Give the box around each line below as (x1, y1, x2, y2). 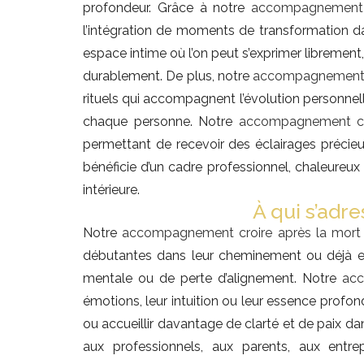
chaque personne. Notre (83, 114, 239, 130)
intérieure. (83, 182, 140, 198)
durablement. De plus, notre (83, 68, 253, 84)
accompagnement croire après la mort (122, 225, 362, 241)
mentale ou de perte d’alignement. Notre (83, 271, 342, 287)
